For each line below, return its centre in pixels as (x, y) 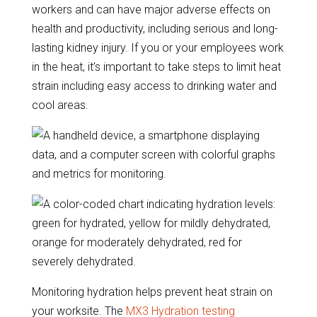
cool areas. (60, 105)
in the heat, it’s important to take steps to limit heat (156, 67)
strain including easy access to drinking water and (154, 86)
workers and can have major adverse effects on (151, 10)
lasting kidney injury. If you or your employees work (157, 48)
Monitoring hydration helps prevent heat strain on (152, 292)
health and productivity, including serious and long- (155, 29)
